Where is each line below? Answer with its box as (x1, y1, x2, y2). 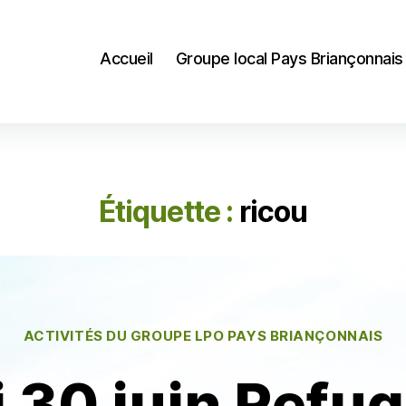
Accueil (100, 48, 153, 68)
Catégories (202, 317, 283, 337)
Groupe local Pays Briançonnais (175, 48, 403, 68)
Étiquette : (98, 193, 234, 229)
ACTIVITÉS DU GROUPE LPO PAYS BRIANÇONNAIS (23, 326, 383, 344)
